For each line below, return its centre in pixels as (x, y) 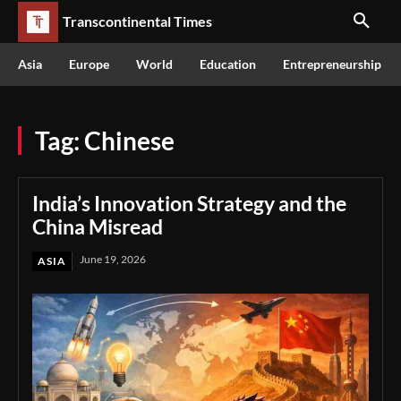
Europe (89, 64)
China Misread (98, 226)
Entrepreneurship (332, 64)
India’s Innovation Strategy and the (189, 203)
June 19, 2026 (113, 259)
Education (228, 64)
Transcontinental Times (137, 21)
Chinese (129, 141)
